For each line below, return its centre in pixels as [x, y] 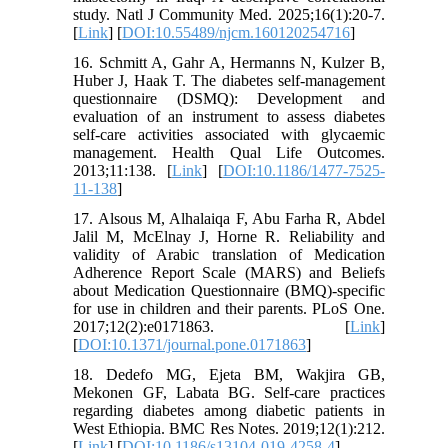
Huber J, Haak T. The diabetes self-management [229, 81]
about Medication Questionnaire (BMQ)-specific [229, 291]
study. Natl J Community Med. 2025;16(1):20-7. [229, 15]
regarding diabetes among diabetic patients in [229, 411]
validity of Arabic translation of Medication [229, 255]
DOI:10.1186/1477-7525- [303, 171]
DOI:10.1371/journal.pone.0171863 [192, 345]
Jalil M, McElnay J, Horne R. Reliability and [229, 237]
